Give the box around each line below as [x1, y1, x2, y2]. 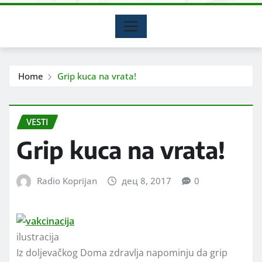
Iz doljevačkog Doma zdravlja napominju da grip [16, 246, 227, 259]
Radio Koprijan [36, 175, 97, 187]
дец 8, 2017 [122, 175, 172, 187]
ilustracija [16, 230, 59, 243]
